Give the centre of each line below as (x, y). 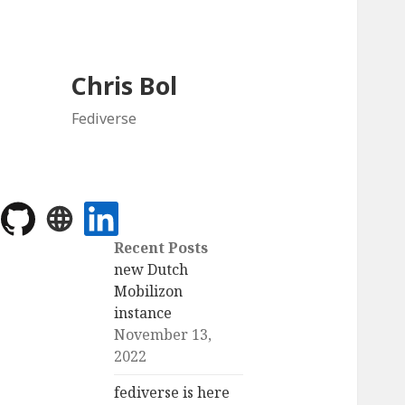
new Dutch (151, 270)
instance (143, 313)
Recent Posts (161, 248)
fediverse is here (172, 393)
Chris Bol (125, 86)
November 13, (163, 335)
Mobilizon (149, 292)
